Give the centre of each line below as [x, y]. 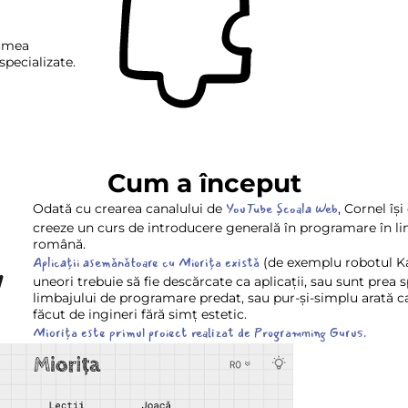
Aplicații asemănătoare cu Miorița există [146, 263]
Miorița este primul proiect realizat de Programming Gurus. [199, 333]
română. [59, 244]
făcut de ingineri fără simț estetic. [140, 314]
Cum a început [204, 183]
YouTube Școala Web [282, 209]
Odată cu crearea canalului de [129, 209]
